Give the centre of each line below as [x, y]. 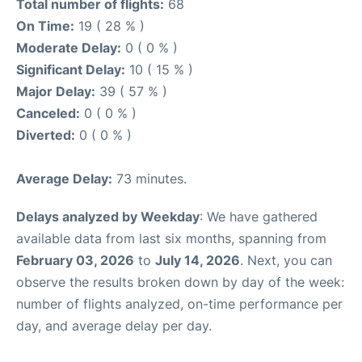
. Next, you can [286, 261]
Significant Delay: [71, 70]
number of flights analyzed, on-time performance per [179, 304]
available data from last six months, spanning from [171, 239]
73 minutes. [149, 179]
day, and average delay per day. [114, 326]
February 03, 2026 [75, 261]
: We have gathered [259, 217]
